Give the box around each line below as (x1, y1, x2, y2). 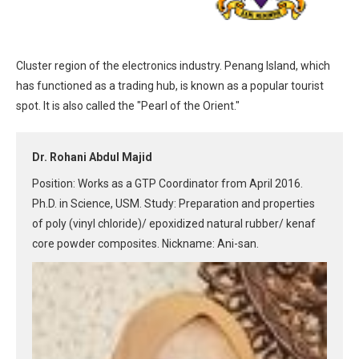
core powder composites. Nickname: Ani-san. (32, 237, 259, 251)
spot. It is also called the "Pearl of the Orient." (16, 99, 240, 113)
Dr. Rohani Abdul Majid (32, 151, 152, 164)
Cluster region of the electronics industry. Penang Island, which (16, 59, 330, 73)
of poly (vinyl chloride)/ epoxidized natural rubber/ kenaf (32, 217, 316, 231)
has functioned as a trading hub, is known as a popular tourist (16, 79, 324, 93)
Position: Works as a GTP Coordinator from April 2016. (32, 177, 303, 191)
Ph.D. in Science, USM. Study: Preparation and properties (32, 197, 315, 211)
